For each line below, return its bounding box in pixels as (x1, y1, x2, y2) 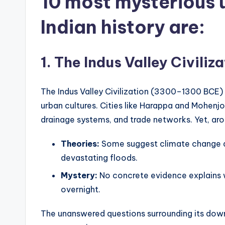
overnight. (61, 184, 100, 194)
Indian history (41, 16, 165, 39)
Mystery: (61, 170, 97, 180)
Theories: (61, 139, 99, 149)
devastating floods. (61, 153, 138, 163)
